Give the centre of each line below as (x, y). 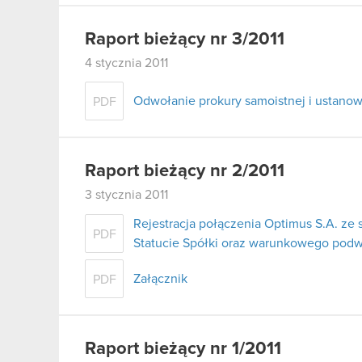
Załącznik (160, 278)
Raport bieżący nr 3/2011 (185, 39)
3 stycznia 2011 (126, 195)
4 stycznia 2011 (126, 63)
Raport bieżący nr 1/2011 (183, 349)
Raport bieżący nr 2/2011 (185, 172)
